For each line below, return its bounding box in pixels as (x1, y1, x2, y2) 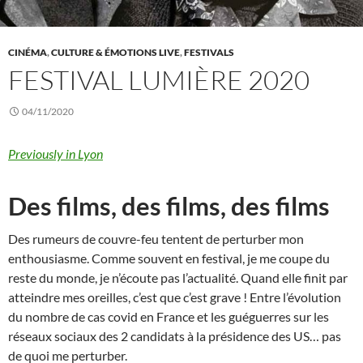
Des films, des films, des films (8, 190, 330, 222)
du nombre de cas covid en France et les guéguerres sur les (8, 309, 329, 325)
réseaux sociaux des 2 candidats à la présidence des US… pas (8, 328, 341, 344)
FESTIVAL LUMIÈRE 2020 (8, 63, 310, 97)
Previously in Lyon (8, 146, 103, 162)
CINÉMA (8, 46, 47, 59)
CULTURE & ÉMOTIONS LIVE (51, 46, 180, 59)
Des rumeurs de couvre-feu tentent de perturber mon (8, 231, 304, 247)
